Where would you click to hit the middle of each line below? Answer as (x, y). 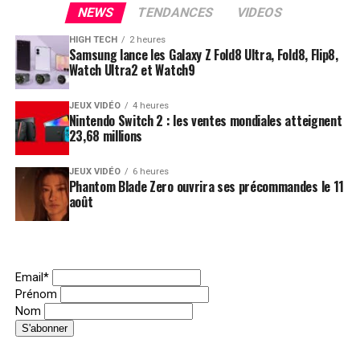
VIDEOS (260, 12)
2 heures (147, 39)
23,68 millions (106, 135)
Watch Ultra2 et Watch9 (132, 70)
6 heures (150, 171)
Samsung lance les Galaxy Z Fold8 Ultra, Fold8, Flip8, (203, 54)
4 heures (150, 105)
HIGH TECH (93, 39)
